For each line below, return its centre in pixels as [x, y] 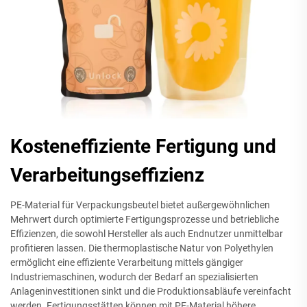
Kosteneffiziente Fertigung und [143, 146]
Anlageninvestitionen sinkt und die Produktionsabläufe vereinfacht [151, 291]
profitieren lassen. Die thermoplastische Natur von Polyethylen [142, 248]
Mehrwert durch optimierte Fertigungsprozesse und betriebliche [145, 219]
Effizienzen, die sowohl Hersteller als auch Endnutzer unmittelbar [147, 234]
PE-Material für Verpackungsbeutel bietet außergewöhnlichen [140, 205]
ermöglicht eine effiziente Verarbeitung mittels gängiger [127, 262]
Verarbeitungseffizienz [107, 175]
